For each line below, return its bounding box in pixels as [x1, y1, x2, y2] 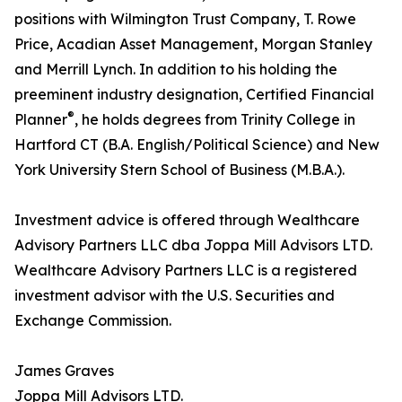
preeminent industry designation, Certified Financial [14, 85, 374, 104]
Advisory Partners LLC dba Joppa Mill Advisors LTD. [14, 236, 372, 255]
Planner [14, 110, 67, 129]
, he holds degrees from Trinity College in [74, 110, 355, 129]
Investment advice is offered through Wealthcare [14, 211, 360, 230]
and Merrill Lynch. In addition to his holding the [14, 60, 337, 79]
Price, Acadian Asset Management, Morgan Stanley [14, 35, 372, 54]
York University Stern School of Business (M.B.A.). [14, 161, 345, 179]
